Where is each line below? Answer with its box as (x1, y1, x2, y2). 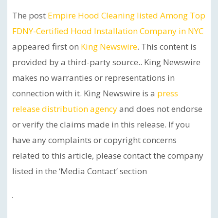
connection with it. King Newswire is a (12, 87, 157, 99)
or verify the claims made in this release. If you (12, 118, 190, 130)
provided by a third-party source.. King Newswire (12, 56, 200, 68)
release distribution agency (12, 103, 117, 114)
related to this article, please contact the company (12, 149, 203, 161)
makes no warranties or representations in (12, 72, 175, 83)
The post (12, 9, 48, 21)
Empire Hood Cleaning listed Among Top (48, 9, 205, 21)
